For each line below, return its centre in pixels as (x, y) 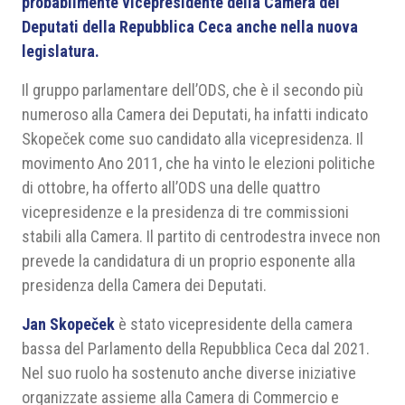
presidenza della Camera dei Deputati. (144, 285)
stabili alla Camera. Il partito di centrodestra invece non (201, 236)
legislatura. (61, 51)
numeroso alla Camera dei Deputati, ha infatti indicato (195, 114)
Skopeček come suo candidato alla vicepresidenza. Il (193, 139)
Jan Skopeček (68, 324)
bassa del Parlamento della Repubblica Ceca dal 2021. (196, 348)
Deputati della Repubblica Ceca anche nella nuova (190, 27)
